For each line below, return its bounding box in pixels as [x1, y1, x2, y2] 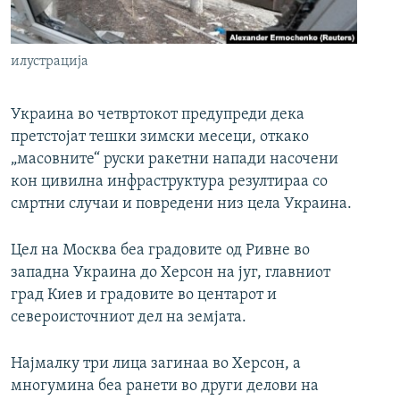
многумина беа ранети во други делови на [11, 378, 319, 396]
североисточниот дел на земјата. [11, 309, 246, 327]
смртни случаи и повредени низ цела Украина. [11, 196, 352, 213]
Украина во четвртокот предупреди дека [11, 106, 304, 124]
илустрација [11, 54, 88, 70]
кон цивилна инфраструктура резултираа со [11, 173, 328, 191]
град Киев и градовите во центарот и [11, 287, 277, 304]
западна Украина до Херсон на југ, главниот [11, 264, 330, 282]
